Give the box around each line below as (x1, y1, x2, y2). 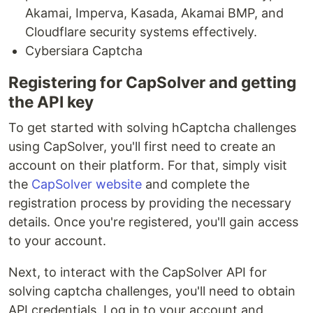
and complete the (142, 177, 249, 192)
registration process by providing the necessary (8, 196, 291, 211)
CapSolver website (31, 177, 142, 192)
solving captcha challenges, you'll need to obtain (8, 284, 296, 299)
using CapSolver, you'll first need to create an (8, 139, 276, 154)
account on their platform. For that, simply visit (8, 158, 287, 173)
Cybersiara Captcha (25, 43, 143, 59)
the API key (8, 92, 94, 112)
